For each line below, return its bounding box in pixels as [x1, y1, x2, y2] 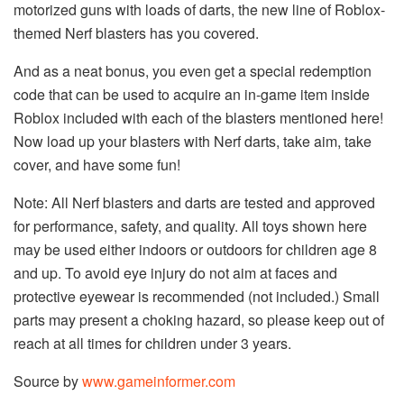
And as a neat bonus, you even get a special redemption [14, 60, 372, 82]
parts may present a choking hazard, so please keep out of [14, 309, 384, 331]
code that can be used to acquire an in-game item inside [14, 84, 370, 106]
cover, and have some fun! [14, 154, 180, 176]
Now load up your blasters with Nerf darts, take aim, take [14, 131, 372, 152]
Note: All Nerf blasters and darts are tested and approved [14, 192, 375, 214]
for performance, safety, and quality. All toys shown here [14, 216, 367, 237]
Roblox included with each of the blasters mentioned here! [14, 107, 383, 129]
